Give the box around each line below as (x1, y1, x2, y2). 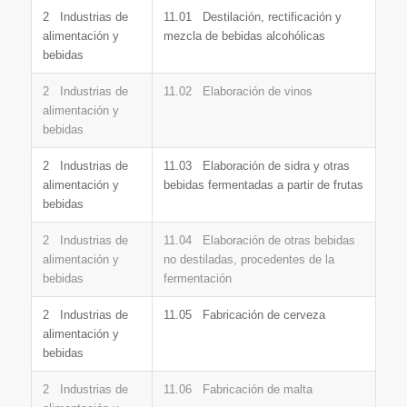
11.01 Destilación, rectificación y (163, 9, 342, 24)
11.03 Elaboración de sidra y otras (163, 158, 350, 173)
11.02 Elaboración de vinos (163, 84, 313, 98)
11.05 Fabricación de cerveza (163, 307, 325, 322)
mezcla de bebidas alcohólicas (163, 28, 325, 43)
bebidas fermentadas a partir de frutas (163, 177, 363, 192)
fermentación (163, 271, 232, 285)
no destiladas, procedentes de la (163, 252, 334, 266)
